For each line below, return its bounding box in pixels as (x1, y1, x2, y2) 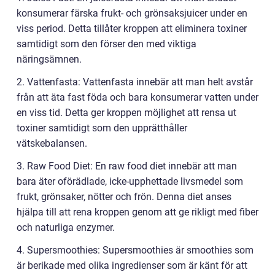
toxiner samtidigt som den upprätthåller (17, 122, 187, 134)
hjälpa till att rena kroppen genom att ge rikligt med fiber (17, 206, 258, 219)
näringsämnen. (17, 53, 82, 66)
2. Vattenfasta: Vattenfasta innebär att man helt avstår (17, 76, 253, 88)
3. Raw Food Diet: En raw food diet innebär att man (17, 160, 237, 172)
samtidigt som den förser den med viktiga (17, 38, 196, 50)
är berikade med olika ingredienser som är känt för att (17, 260, 247, 272)
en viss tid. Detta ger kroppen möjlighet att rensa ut (17, 107, 236, 119)
